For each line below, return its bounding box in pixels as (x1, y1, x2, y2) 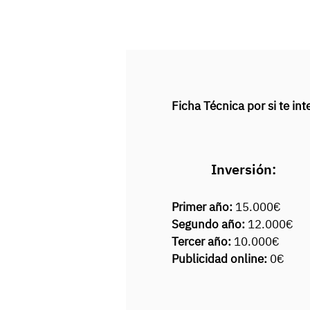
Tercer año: (172, 234, 234, 249)
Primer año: (172, 199, 235, 215)
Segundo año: (172, 217, 248, 232)
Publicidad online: (172, 251, 270, 266)
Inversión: (211, 160, 276, 179)
